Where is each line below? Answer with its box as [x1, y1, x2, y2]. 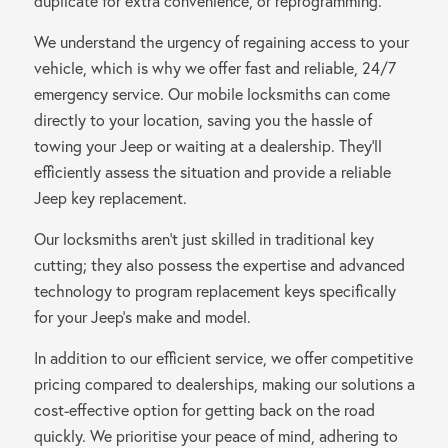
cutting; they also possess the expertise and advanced [33, 254, 405, 276]
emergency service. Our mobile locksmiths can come [33, 83, 390, 105]
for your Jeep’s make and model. [33, 306, 251, 328]
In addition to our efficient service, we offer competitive [33, 347, 413, 369]
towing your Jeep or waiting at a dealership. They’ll [33, 135, 382, 157]
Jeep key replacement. [33, 187, 187, 209]
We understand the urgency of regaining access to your [33, 31, 409, 53]
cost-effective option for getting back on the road [33, 399, 375, 421]
